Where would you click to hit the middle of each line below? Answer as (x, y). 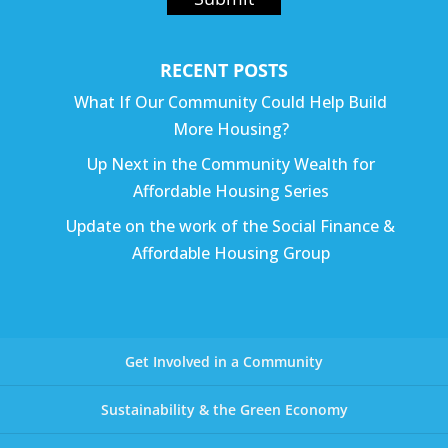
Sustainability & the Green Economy (224, 409)
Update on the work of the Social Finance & (231, 225)
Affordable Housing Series (230, 190)
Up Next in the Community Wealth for (230, 163)
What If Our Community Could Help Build (231, 101)
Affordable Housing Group (230, 252)
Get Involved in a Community (224, 361)
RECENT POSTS (223, 69)
